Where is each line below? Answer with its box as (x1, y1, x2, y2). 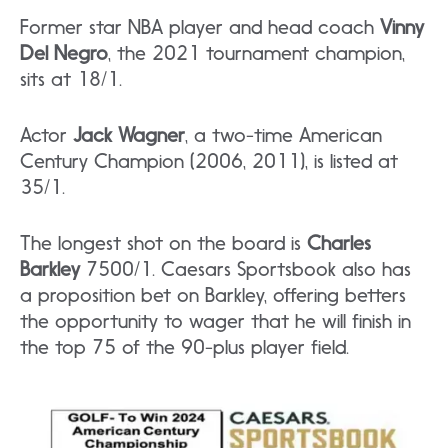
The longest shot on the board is (20, 230, 307, 255)
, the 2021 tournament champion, (108, 40, 405, 65)
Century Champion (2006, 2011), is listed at (20, 148, 398, 173)
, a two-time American (185, 122, 382, 147)
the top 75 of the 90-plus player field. (20, 334, 349, 359)
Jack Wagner (73, 122, 185, 147)
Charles (307, 230, 371, 255)
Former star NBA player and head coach (20, 14, 380, 39)
